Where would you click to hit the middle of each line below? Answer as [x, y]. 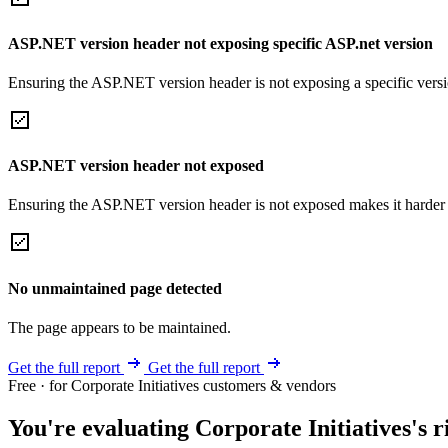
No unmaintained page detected [115, 288]
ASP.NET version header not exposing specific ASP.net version [220, 43]
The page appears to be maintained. [119, 327]
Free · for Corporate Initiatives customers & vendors [172, 385]
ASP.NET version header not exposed [136, 166]
